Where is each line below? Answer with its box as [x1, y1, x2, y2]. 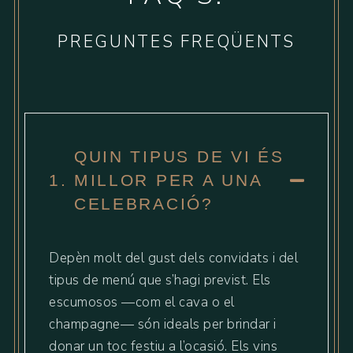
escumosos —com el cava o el [49, 293, 235, 311]
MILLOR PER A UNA [73, 171, 262, 189]
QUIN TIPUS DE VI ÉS [73, 147, 284, 165]
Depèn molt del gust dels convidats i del [49, 249, 299, 267]
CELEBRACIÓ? [73, 195, 214, 213]
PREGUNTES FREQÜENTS [58, 31, 295, 53]
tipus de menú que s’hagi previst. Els [49, 271, 271, 289]
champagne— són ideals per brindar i [49, 315, 277, 333]
